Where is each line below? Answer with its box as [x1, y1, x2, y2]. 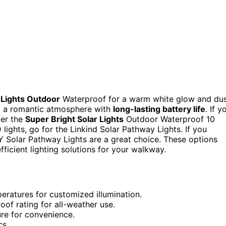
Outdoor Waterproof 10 [124, 114, 215, 124]
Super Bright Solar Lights [25, 114, 124, 124]
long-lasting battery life [113, 103, 205, 114]
